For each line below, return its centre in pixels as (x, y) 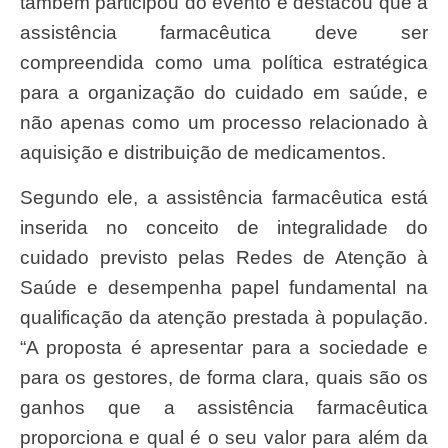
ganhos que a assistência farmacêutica (224, 407)
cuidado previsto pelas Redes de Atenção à (224, 257)
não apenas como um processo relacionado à (224, 123)
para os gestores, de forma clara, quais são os (224, 377)
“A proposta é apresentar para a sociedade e (224, 347)
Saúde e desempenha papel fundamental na (224, 287)
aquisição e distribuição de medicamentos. (203, 153)
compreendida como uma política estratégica (224, 63)
